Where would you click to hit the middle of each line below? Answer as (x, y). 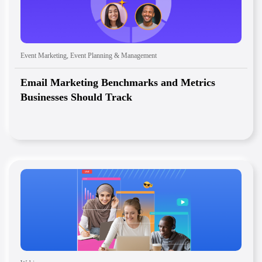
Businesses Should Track (76, 97)
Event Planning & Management (113, 56)
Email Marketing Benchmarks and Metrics (118, 83)
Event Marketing (44, 56)
